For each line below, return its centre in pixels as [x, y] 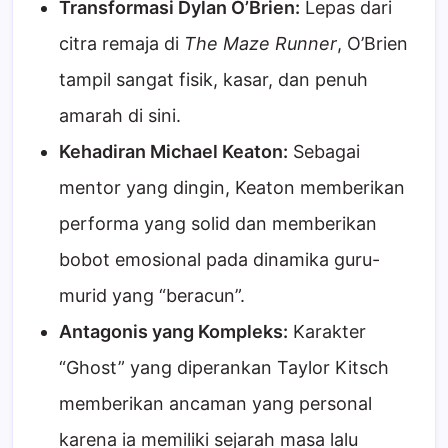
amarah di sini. [120, 116]
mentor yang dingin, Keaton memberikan [232, 188]
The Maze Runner [260, 44]
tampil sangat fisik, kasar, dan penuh [213, 80]
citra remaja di [121, 44]
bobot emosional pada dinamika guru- [219, 260]
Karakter [327, 332]
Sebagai [324, 152]
